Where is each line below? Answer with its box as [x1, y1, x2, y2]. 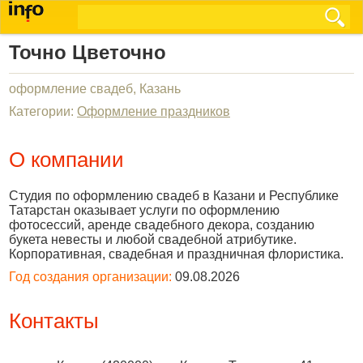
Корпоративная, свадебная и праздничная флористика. [9, 247, 344, 261]
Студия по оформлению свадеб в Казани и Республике [9, 189, 339, 203]
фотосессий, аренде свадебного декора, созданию [9, 218, 314, 232]
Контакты [9, 309, 99, 333]
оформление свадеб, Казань [9, 82, 181, 96]
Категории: [9, 105, 77, 118]
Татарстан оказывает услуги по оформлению [9, 203, 280, 217]
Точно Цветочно [9, 41, 166, 63]
